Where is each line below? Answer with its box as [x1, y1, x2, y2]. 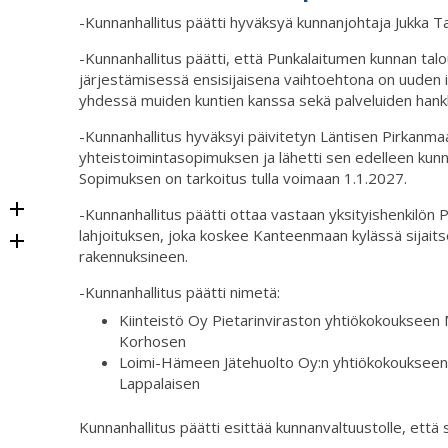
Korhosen [119, 331, 186, 352]
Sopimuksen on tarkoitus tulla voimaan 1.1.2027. [79, 167, 407, 188]
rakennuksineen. [79, 245, 188, 266]
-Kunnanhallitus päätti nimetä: [79, 281, 280, 302]
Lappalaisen [119, 373, 200, 394]
